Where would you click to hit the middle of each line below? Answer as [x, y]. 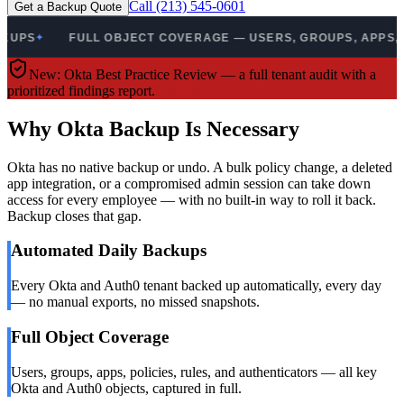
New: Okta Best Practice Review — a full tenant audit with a [202, 74]
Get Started [187, 90]
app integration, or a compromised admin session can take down [189, 183]
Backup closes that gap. [74, 216]
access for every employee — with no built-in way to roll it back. [192, 199]
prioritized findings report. [81, 90]
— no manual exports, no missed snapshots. [135, 302]
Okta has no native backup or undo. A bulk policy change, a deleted [200, 167]
